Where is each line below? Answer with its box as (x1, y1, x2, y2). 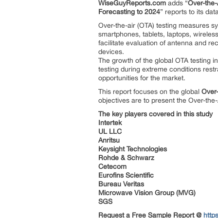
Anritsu (98, 136, 122, 144)
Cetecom (98, 163, 128, 170)
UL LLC (98, 127, 124, 135)
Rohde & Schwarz (98, 154, 156, 162)
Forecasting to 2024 (98, 8, 160, 16)
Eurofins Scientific (98, 171, 156, 179)
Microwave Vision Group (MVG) (98, 189, 198, 197)
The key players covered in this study (98, 110, 215, 118)
